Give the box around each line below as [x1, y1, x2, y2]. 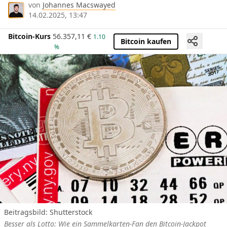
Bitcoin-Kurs [8, 31, 51, 42]
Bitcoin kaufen [121, 36, 171, 46]
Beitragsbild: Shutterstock [4, 207, 92, 217]
